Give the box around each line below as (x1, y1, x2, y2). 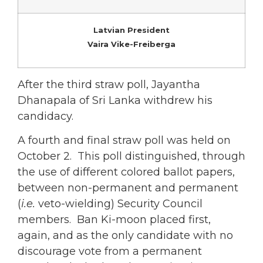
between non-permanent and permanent (18, 181, 238, 194)
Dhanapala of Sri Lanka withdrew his (18, 93, 213, 107)
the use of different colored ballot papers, (18, 165, 235, 178)
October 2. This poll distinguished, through (18, 149, 245, 163)
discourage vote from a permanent (18, 244, 202, 258)
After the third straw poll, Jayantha (18, 77, 200, 91)
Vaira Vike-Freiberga (87, 39, 176, 49)
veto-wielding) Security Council (35, 197, 203, 210)
